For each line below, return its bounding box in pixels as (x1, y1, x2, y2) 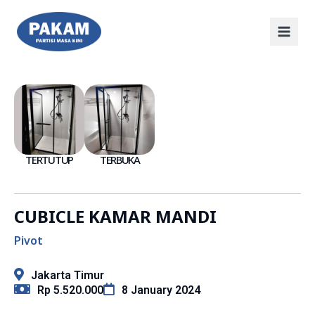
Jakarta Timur (31, 269, 104, 283)
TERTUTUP (25, 153, 73, 167)
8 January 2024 (122, 283, 200, 297)
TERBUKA (99, 153, 140, 167)
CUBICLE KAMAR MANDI (14, 205, 217, 229)
